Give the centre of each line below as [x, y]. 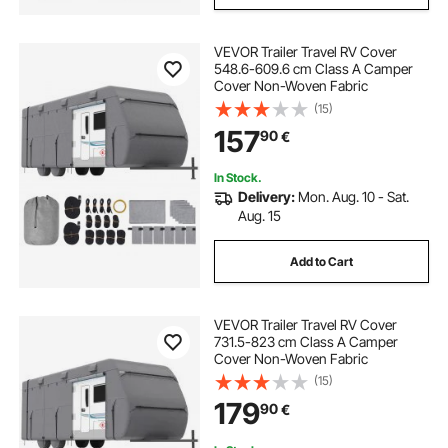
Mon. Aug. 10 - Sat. [353, 197]
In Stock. [237, 178]
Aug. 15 [259, 216]
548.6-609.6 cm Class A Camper [313, 69]
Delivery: [266, 197]
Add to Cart [321, 261]
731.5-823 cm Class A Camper [305, 342]
